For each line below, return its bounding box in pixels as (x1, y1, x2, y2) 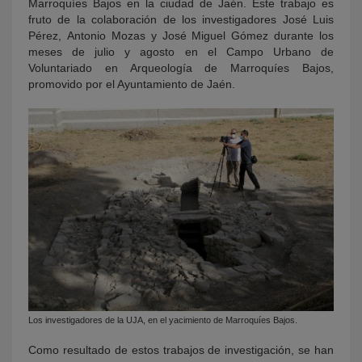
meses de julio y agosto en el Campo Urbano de (28, 45, 334, 58)
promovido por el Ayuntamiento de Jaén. (28, 78, 235, 90)
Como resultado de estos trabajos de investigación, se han (28, 343, 334, 356)
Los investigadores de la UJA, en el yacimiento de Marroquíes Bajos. (28, 314, 297, 325)
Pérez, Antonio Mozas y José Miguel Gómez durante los (28, 29, 334, 42)
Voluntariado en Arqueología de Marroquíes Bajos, (28, 61, 334, 74)
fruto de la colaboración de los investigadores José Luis (28, 13, 334, 26)
